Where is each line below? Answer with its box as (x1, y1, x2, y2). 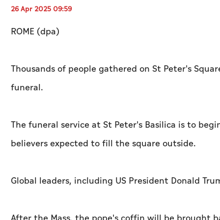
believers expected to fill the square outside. (11, 137, 198, 151)
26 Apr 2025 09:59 (11, 4, 72, 15)
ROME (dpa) (11, 25, 62, 39)
